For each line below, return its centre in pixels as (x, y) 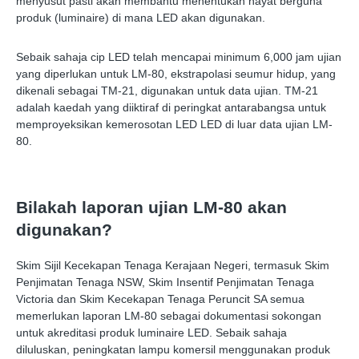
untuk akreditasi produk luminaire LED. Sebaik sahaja (151, 333)
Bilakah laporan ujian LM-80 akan (151, 208)
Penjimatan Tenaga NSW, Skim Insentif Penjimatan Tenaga (165, 282)
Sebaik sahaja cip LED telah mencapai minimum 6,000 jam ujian (179, 57)
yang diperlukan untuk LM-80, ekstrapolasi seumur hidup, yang (176, 74)
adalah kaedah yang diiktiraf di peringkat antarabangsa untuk (171, 108)
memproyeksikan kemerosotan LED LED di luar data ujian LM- (174, 125)
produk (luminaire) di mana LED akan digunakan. (141, 18)
